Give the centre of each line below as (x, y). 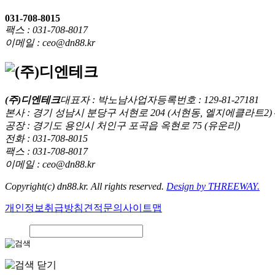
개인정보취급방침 (44, 208)
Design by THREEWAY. (213, 186)
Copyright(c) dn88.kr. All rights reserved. (86, 186)
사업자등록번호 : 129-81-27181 (193, 100)
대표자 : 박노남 (94, 100)
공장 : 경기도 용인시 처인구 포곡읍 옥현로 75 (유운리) (122, 126)
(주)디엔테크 (33, 100)
